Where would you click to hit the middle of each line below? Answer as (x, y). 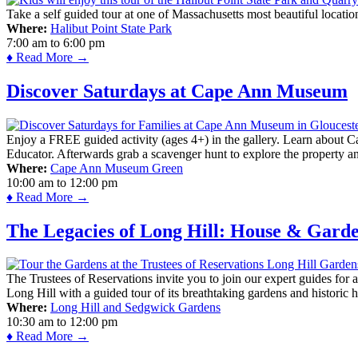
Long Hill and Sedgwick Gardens (135, 308)
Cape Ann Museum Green (117, 168)
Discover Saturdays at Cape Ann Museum (177, 91)
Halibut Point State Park (111, 28)
